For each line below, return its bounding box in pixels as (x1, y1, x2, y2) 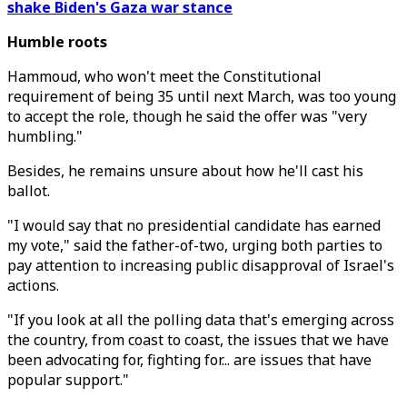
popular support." (7, 370, 129, 390)
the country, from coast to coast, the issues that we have (7, 330, 389, 350)
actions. (7, 275, 59, 295)
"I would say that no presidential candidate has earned (7, 215, 381, 235)
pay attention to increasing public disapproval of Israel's (7, 255, 394, 275)
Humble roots (7, 32, 107, 52)
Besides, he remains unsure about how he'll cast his (7, 161, 363, 181)
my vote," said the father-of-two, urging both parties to (7, 235, 382, 255)
